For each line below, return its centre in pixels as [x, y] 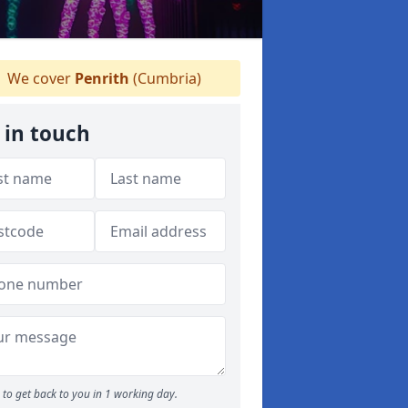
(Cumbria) [165, 78]
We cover [39, 78]
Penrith [102, 78]
